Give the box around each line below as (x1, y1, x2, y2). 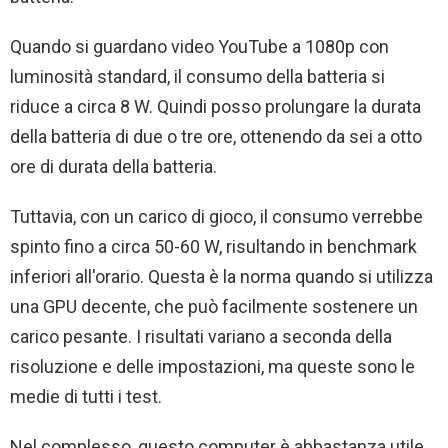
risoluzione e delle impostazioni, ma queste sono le (10, 356, 415, 378)
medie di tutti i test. (10, 386, 162, 408)
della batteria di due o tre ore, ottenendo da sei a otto (10, 126, 422, 148)
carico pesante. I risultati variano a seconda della (10, 326, 392, 348)
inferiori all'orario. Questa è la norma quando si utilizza (10, 266, 433, 288)
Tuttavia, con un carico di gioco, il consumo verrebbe (10, 206, 423, 228)
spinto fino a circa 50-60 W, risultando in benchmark (10, 236, 417, 258)
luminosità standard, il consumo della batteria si (10, 66, 385, 88)
